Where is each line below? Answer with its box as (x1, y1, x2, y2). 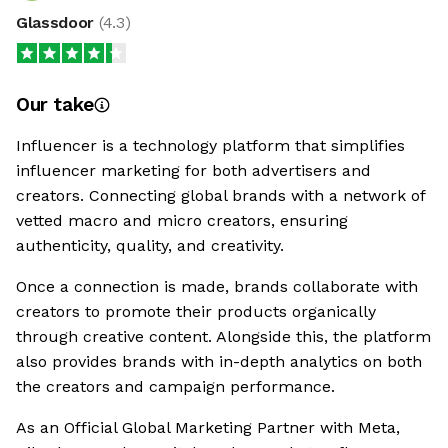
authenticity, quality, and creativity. (16, 236, 284, 256)
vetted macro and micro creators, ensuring (16, 211, 348, 231)
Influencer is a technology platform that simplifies (16, 136, 405, 156)
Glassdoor (16, 13, 99, 33)
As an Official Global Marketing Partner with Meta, (16, 418, 400, 438)
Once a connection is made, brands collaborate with (16, 277, 418, 297)
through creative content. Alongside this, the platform (16, 327, 431, 347)
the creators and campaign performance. (16, 377, 335, 397)
